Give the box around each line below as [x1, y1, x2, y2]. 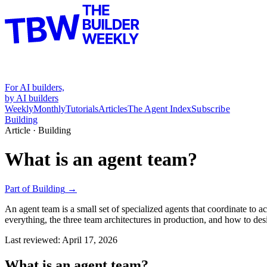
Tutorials [66, 104, 98, 114]
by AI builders [5, 93, 58, 103]
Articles [98, 104, 128, 114]
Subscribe [191, 104, 230, 114]
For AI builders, [5, 82, 64, 92]
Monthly [33, 104, 66, 114]
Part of [5, 183, 32, 194]
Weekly [5, 104, 33, 114]
